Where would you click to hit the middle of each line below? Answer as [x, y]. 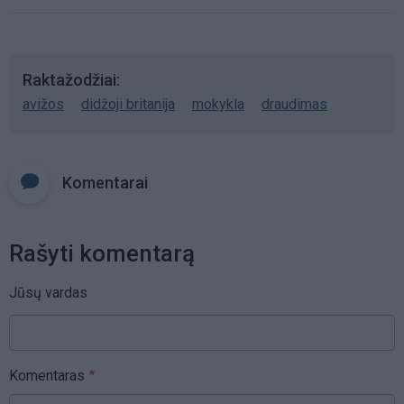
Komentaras [47, 375]
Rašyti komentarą [102, 253]
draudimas [294, 104]
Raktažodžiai [69, 79]
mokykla [218, 104]
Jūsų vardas [48, 292]
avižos [43, 104]
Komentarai [105, 182]
